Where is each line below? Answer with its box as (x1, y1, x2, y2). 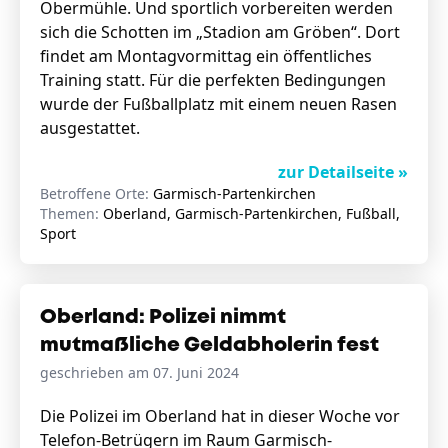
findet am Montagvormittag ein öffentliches (40, 45, 372, 67)
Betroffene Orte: (40, 184, 153, 203)
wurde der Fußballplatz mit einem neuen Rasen (40, 93, 397, 115)
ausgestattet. (40, 117, 140, 139)
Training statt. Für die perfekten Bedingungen (40, 69, 386, 91)
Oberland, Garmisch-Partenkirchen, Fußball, (103, 204, 400, 223)
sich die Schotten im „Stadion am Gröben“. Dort (40, 21, 400, 43)
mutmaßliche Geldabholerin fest (40, 336, 379, 355)
